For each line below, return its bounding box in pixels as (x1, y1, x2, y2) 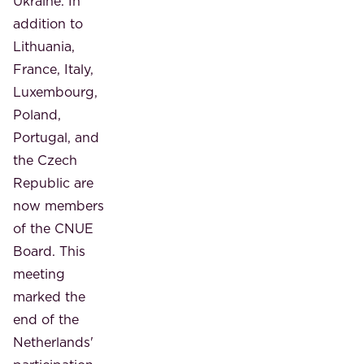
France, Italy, (13, 59, 93, 78)
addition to (13, 14, 83, 32)
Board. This (13, 241, 85, 260)
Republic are (13, 173, 93, 192)
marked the (13, 287, 85, 305)
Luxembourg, (13, 82, 97, 101)
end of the (13, 310, 79, 328)
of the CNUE (13, 219, 93, 237)
